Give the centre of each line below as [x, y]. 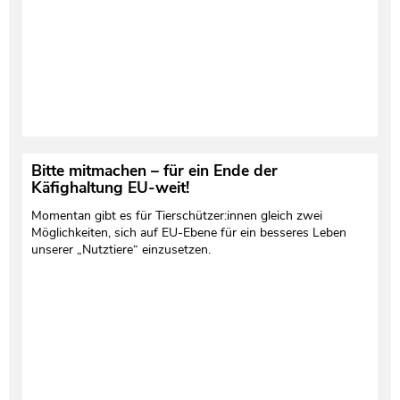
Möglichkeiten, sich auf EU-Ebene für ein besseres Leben [188, 232]
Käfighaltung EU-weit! [110, 187]
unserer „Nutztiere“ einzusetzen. [121, 249]
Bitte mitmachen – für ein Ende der [154, 170]
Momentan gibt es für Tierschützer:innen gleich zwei [176, 215]
